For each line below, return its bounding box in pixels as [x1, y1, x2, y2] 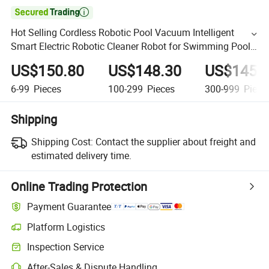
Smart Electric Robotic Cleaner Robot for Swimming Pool [11, 40, 251, 53]
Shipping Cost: [31, 134, 93, 148]
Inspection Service [27, 240, 104, 254]
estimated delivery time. [31, 148, 131, 162]
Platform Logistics [27, 220, 106, 234]
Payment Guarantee [27, 200, 112, 214]
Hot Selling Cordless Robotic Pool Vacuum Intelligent [11, 26, 235, 40]
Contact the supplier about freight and [95, 134, 256, 148]
